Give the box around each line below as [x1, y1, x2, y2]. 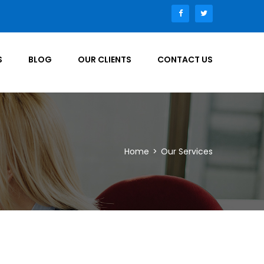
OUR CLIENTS [78, 54, 131, 65]
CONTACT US [157, 54, 213, 65]
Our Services [161, 146, 213, 157]
